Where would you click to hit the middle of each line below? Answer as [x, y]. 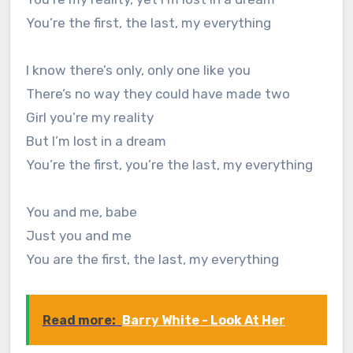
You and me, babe [81, 212]
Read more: [79, 321]
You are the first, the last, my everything [152, 260]
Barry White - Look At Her [203, 321]
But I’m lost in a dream [96, 141]
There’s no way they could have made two [158, 94]
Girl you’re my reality [89, 118]
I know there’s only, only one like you [138, 71]
